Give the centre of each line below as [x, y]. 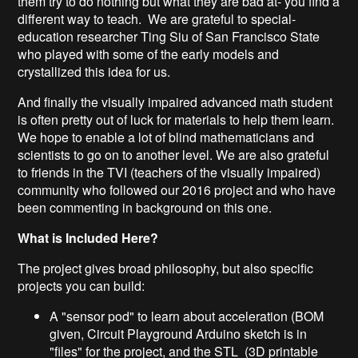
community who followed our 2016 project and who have [177, 189]
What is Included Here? [88, 237]
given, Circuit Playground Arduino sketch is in [179, 333]
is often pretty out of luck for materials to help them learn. [176, 119]
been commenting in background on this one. [147, 207]
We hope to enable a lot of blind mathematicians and [166, 137]
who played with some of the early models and [149, 54]
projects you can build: [82, 285]
